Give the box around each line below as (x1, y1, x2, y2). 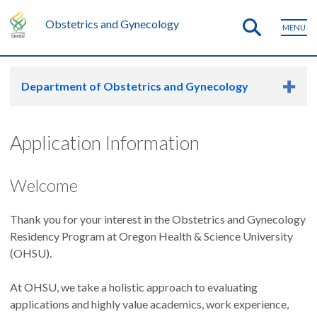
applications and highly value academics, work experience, (10, 297, 289, 311)
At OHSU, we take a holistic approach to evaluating (10, 280, 258, 294)
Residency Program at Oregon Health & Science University (10, 229, 293, 243)
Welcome (10, 175, 78, 195)
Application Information (10, 131, 200, 154)
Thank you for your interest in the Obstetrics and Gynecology (10, 212, 306, 226)
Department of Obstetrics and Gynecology (21, 79, 248, 93)
